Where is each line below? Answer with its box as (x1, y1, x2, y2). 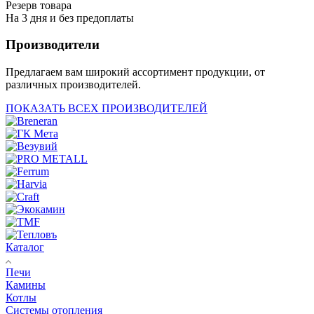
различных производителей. (6, 78, 141, 91)
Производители (6, 37, 100, 53)
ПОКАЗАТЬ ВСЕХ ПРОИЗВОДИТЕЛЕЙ (6, 102, 207, 115)
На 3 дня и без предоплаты (6, 11, 134, 24)
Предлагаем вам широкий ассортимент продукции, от (6, 66, 265, 78)
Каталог (6, 241, 44, 254)
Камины (6, 279, 46, 292)
